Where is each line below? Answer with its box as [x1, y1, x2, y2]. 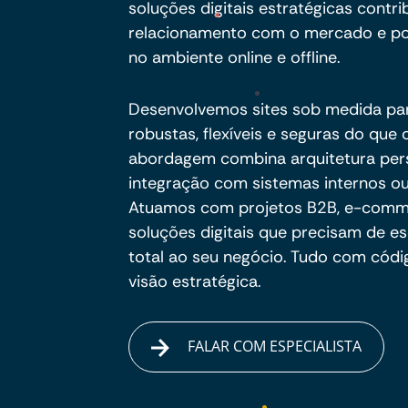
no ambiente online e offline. [128, 46, 341, 68]
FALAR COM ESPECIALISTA [184, 336, 362, 356]
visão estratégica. [128, 270, 261, 292]
